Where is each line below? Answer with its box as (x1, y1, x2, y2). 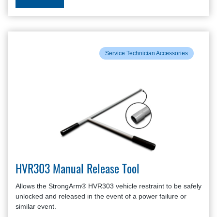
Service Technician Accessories (105, 50, 188, 57)
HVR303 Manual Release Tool (15, 165, 139, 176)
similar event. (15, 202, 56, 210)
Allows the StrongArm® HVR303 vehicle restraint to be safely (15, 182, 201, 190)
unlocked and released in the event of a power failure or (15, 192, 186, 200)
